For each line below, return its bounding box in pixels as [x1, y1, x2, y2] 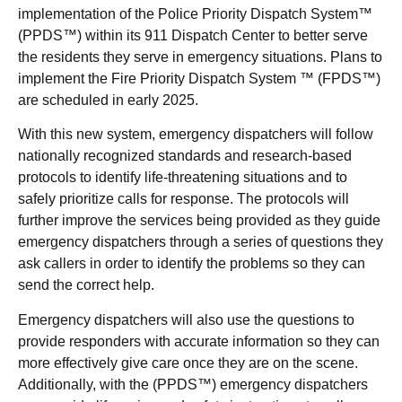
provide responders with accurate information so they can [18, 333, 380, 349]
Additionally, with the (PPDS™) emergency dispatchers [18, 376, 368, 392]
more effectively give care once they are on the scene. [18, 354, 358, 371]
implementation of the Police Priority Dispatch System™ [18, 6, 372, 22]
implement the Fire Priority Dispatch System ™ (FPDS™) [18, 71, 380, 86]
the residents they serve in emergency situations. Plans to [18, 49, 382, 65]
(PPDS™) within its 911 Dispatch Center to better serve [18, 28, 368, 43]
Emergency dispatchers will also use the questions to [18, 311, 354, 328]
